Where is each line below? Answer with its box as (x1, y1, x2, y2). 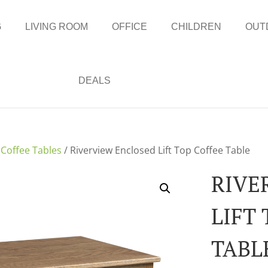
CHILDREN (171, 22, 222, 32)
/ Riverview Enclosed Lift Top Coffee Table (62, 144, 251, 157)
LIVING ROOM (25, 22, 89, 32)
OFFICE (112, 22, 148, 32)
